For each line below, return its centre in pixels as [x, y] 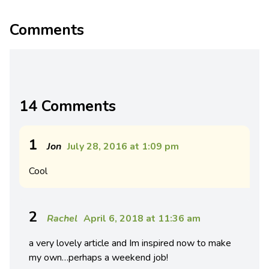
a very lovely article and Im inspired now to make [130, 243]
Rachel [62, 219]
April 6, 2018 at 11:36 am [142, 219]
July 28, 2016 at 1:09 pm [123, 147]
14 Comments [68, 107]
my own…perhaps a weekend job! [98, 258]
